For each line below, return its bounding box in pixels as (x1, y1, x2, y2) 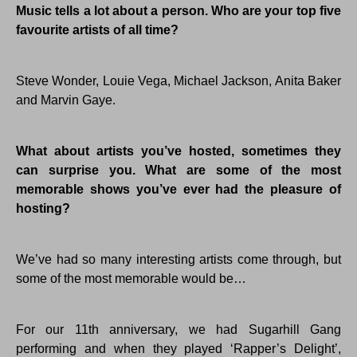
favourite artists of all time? (16, 23, 178, 37)
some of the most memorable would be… (16, 272, 246, 286)
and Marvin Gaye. (16, 93, 116, 108)
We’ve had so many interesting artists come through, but (16, 253, 341, 267)
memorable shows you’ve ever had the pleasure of (16, 182, 341, 197)
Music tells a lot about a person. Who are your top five (16, 4, 341, 18)
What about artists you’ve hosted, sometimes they (16, 144, 341, 159)
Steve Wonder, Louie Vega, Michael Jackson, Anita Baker (16, 74, 341, 88)
